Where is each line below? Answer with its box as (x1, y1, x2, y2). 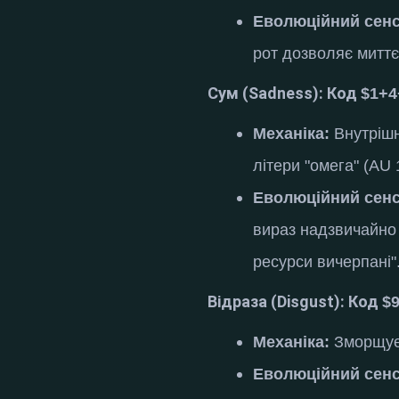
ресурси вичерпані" (253, 252, 397, 271)
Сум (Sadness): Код (208, 83, 362, 102)
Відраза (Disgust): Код (208, 291, 383, 311)
